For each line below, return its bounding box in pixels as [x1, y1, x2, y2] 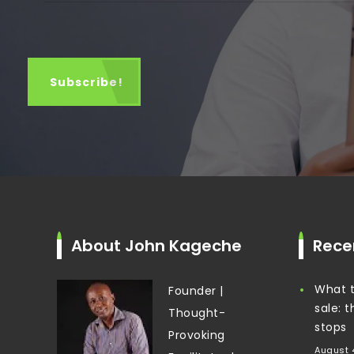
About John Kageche [71, 234, 242, 257]
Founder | [168, 282, 224, 299]
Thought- [168, 304, 225, 321]
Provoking [168, 326, 225, 343]
